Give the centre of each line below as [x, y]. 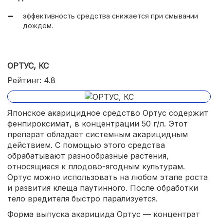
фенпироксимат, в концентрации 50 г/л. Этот [98, 124]
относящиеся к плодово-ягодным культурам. [96, 167]
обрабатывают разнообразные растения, [88, 156]
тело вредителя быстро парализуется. [82, 199]
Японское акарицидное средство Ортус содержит [108, 113]
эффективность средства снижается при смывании [110, 16]
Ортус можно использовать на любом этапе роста [108, 177]
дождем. [38, 25]
